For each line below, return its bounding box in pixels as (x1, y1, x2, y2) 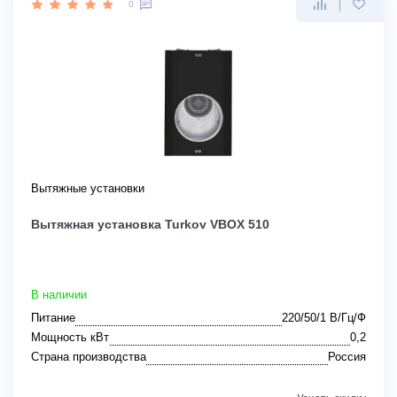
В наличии (31, 288, 87, 302)
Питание (31, 311, 75, 325)
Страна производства (31, 350, 146, 364)
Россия (328, 350, 366, 364)
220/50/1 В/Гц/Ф (282, 311, 366, 325)
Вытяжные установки (31, 182, 144, 196)
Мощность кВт (31, 331, 109, 345)
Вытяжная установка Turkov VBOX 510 (31, 217, 269, 232)
